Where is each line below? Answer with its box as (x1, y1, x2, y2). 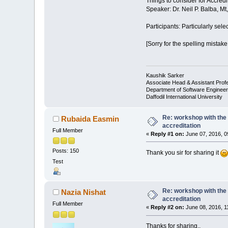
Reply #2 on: (150, 204, 184, 211)
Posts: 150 (52, 147, 79, 154)
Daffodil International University (146, 93, 222, 100)
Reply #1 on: (150, 130, 184, 137)
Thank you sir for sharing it (146, 149, 220, 156)
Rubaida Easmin (61, 114, 119, 123)
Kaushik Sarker (146, 72, 184, 78)
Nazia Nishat (61, 188, 106, 197)
